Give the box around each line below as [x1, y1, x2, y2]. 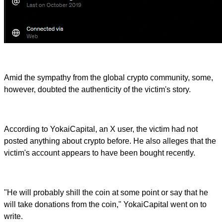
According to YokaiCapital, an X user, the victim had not [4, 125, 198, 134]
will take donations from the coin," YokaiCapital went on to [4, 200, 207, 209]
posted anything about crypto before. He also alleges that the [4, 137, 216, 146]
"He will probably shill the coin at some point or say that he [4, 188, 208, 197]
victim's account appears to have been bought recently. [4, 149, 195, 158]
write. [4, 212, 25, 221]
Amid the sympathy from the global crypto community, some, [4, 73, 213, 82]
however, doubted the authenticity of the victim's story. [4, 85, 191, 94]
